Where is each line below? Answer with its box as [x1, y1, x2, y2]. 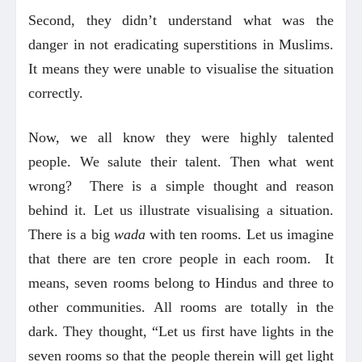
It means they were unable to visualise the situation [28, 60, 334, 77]
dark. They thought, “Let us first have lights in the [28, 322, 334, 339]
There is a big [28, 225, 114, 242]
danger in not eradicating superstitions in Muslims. [28, 36, 334, 53]
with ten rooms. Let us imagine [145, 225, 335, 242]
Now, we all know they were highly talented [28, 128, 334, 145]
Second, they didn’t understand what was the [28, 11, 334, 28]
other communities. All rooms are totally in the [28, 298, 334, 315]
